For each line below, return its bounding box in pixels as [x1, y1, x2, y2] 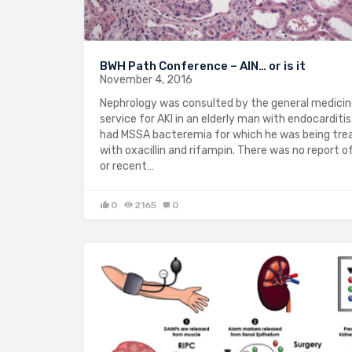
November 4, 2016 [100, 73, 192, 87]
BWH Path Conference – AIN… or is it [100, 59, 306, 74]
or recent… [100, 159, 154, 174]
